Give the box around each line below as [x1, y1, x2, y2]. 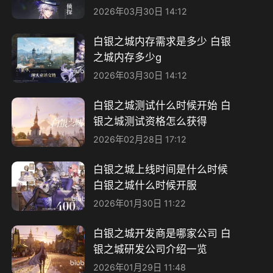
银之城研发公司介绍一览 [93, 243, 207, 256]
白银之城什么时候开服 [93, 179, 197, 191]
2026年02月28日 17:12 [93, 134, 186, 145]
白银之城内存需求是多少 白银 [93, 35, 231, 48]
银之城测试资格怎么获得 [93, 115, 207, 127]
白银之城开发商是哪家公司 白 [93, 227, 231, 240]
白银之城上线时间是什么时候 [93, 163, 228, 175]
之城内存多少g [93, 51, 161, 63]
